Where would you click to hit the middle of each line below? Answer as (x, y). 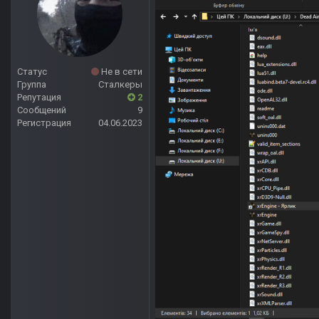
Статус (32, 72)
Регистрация (44, 123)
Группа (32, 85)
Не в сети (121, 72)
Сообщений (42, 110)
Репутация (39, 98)
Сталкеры (120, 85)
